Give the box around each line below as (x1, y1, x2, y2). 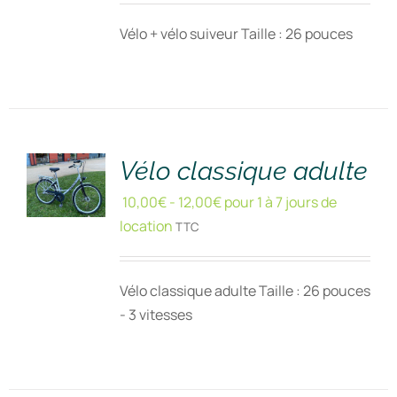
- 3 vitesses (119, 305, 192, 324)
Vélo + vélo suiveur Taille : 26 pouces (119, 24, 353, 43)
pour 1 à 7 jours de (221, 192, 337, 212)
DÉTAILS (39, 136, 93, 153)
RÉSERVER (39, 97, 107, 114)
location (119, 216, 173, 236)
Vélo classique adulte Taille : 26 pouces (119, 281, 370, 300)
